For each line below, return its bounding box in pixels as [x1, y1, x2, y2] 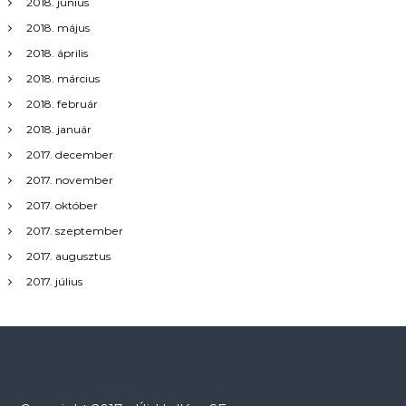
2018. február [25, 96, 98, 111]
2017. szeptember [25, 223, 123, 237]
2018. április [25, 45, 88, 60]
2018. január [25, 121, 92, 136]
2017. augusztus [25, 248, 111, 263]
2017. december [25, 147, 113, 161]
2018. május [25, 20, 90, 34]
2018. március [25, 71, 100, 85]
